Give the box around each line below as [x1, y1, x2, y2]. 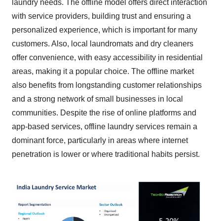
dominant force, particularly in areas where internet [12, 136, 188, 145]
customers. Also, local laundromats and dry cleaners [12, 39, 193, 48]
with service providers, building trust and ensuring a [12, 12, 191, 20]
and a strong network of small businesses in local [12, 95, 183, 103]
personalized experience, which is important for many [12, 26, 197, 34]
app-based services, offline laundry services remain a [12, 122, 197, 131]
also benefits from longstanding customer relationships [12, 81, 202, 89]
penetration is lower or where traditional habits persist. [12, 150, 200, 158]
